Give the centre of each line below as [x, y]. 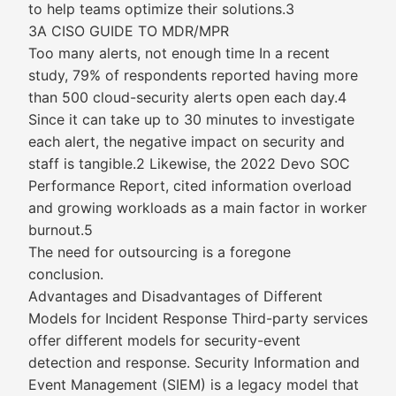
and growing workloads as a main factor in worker [198, 208]
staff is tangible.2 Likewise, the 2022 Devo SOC [189, 164]
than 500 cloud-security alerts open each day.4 [187, 97]
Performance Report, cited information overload [190, 186]
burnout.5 [61, 230]
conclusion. [66, 274]
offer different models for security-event [164, 340]
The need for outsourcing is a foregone [160, 252]
